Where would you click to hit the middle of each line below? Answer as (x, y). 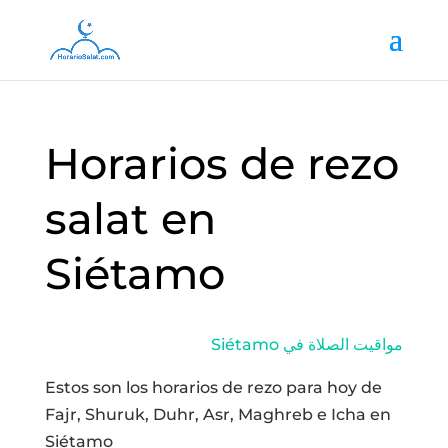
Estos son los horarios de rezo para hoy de (213, 387)
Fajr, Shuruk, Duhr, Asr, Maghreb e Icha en (217, 414)
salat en (130, 218)
